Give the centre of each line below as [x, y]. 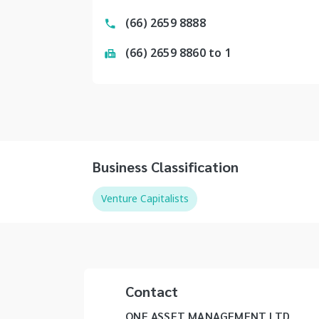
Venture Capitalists [145, 199]
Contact [152, 291]
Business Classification [166, 167]
